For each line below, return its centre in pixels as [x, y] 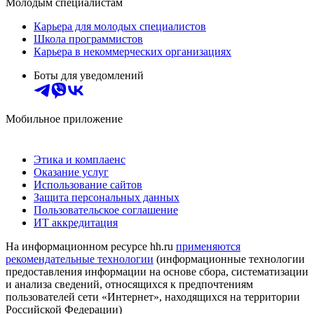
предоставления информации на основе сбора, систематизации [157, 272]
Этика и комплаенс [80, 160]
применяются [208, 247]
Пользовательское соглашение [106, 210]
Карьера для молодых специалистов [120, 27]
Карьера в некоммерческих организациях [132, 52]
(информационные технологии [229, 259]
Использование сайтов [88, 185]
